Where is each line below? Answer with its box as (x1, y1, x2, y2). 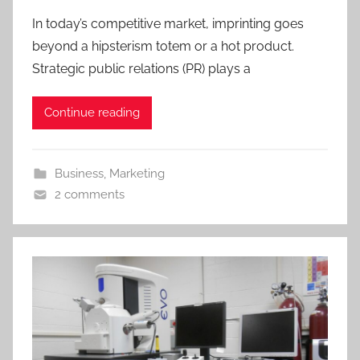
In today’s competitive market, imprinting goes (32, 15, 304, 31)
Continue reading (44, 105, 140, 121)
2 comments (54, 186, 125, 202)
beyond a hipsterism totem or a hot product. (32, 38, 294, 54)
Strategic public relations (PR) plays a (32, 60, 251, 76)
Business (54, 166, 104, 181)
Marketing (108, 166, 165, 181)
